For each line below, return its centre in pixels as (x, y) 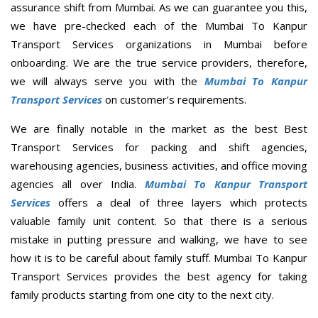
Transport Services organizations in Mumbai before (159, 44)
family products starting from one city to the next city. (142, 295)
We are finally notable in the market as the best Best (159, 129)
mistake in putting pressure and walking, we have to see (159, 240)
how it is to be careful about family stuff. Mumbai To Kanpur (159, 258)
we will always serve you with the (108, 81)
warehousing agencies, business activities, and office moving (159, 166)
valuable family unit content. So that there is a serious (159, 221)
